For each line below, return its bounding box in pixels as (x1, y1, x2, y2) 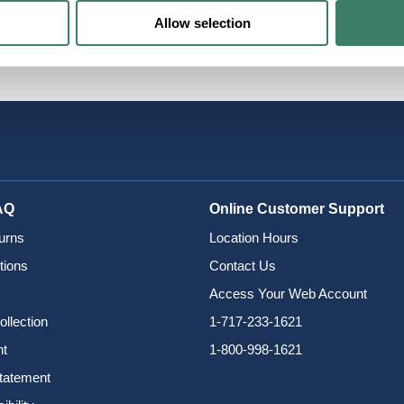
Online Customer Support (208, 200, 384, 216)
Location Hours (208, 229, 298, 245)
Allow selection (153, 14, 251, 31)
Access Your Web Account (208, 285, 367, 301)
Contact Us (208, 257, 276, 273)
